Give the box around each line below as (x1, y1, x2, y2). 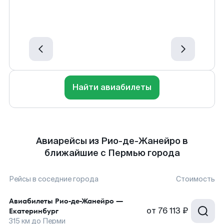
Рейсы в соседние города (9, 174, 98, 183)
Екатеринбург (9, 206, 58, 216)
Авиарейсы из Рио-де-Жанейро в (36, 135, 188, 147)
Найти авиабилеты (72, 82, 151, 92)
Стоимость (176, 174, 215, 183)
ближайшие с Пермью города (44, 147, 180, 159)
